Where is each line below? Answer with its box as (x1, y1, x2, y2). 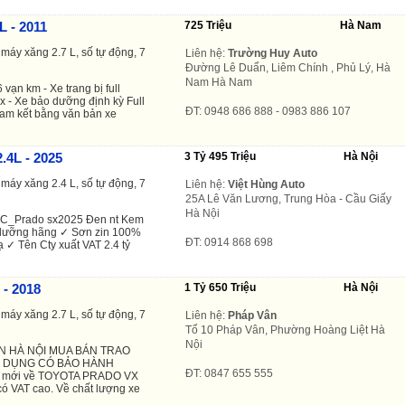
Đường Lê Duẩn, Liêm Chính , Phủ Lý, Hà (185, 61, 391, 74)
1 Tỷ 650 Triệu (184, 280, 256, 294)
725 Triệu (184, 18, 231, 32)
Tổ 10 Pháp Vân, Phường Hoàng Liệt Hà (185, 323, 385, 336)
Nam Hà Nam (185, 75, 252, 89)
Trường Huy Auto (228, 46, 317, 60)
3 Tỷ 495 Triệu (184, 149, 256, 163)
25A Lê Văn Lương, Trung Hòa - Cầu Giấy (185, 192, 391, 205)
